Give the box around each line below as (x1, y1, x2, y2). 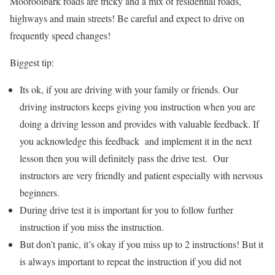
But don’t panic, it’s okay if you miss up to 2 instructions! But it (20, 237, 263, 250)
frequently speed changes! (10, 28, 110, 42)
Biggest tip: (10, 55, 54, 69)
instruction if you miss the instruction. (20, 220, 164, 233)
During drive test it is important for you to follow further (20, 203, 233, 216)
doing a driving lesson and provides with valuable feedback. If (20, 117, 259, 130)
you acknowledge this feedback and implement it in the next (20, 134, 252, 147)
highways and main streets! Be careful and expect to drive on (10, 11, 244, 25)
